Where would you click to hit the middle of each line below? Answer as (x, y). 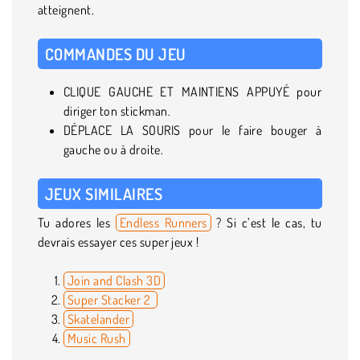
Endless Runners (163, 222)
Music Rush (97, 338)
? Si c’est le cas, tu (266, 222)
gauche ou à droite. (114, 149)
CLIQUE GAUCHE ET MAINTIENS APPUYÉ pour (193, 91)
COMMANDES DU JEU (116, 53)
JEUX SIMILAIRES (104, 193)
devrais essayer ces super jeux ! (119, 241)
